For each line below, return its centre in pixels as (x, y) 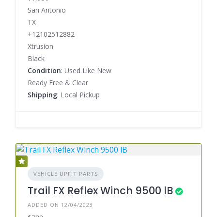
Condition (44, 70)
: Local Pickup (78, 94)
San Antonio (47, 10)
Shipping (42, 94)
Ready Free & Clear (58, 82)
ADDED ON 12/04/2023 (60, 204)
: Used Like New (86, 70)
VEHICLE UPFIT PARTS (66, 173)
